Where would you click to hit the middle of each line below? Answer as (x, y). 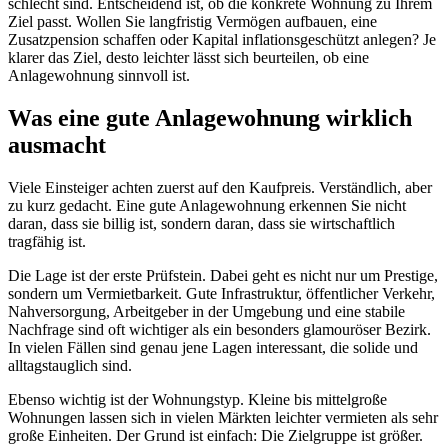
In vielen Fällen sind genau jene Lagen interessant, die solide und (213, 347)
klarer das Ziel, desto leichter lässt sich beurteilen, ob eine (188, 57)
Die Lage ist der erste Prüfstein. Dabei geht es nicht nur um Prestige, (223, 275)
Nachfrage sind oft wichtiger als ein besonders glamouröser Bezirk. (219, 329)
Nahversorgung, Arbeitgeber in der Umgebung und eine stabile (206, 311)
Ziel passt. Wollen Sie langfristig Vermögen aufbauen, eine (192, 21)
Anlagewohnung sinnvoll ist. (99, 75)
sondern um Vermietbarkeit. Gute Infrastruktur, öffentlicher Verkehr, (221, 293)
